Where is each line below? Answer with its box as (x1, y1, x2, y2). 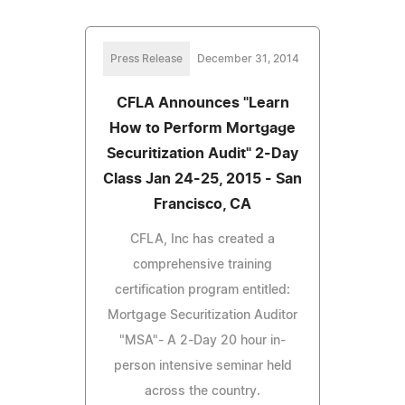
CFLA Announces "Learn (116, 95, 289, 110)
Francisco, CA (154, 196, 251, 212)
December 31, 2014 (196, 52, 299, 64)
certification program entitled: (115, 283, 290, 297)
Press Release (109, 52, 183, 64)
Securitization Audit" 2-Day (107, 146, 298, 161)
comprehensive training (133, 258, 272, 271)
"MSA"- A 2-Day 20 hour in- (119, 334, 286, 347)
